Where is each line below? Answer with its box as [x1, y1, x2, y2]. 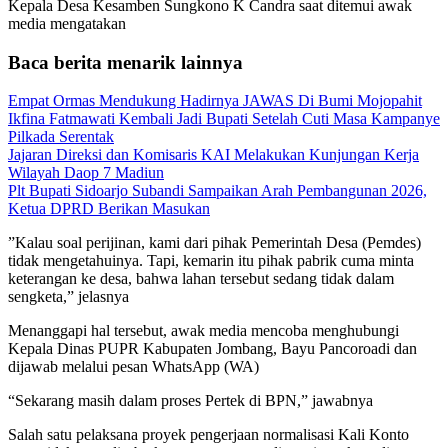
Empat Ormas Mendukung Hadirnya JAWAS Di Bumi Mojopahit [8, 92, 422, 110]
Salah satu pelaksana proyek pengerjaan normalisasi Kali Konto [8, 426, 409, 444]
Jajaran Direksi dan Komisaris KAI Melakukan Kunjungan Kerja [8, 146, 419, 164]
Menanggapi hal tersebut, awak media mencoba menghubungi [8, 322, 399, 340]
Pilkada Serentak [8, 128, 114, 146]
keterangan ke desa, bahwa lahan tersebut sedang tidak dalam [8, 270, 394, 288]
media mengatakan [8, 14, 126, 32]
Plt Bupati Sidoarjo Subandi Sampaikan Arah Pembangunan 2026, [8, 182, 427, 200]
